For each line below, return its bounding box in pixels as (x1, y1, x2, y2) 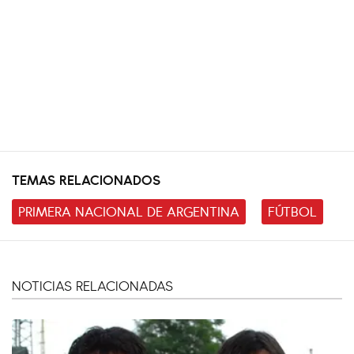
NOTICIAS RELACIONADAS (12, 275, 173, 295)
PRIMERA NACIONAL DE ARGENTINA (18, 200, 239, 220)
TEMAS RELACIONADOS (12, 168, 160, 189)
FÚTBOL (268, 200, 317, 220)
